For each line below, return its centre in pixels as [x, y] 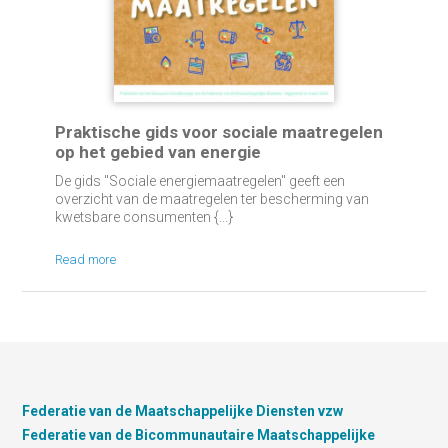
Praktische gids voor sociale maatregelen [218, 132]
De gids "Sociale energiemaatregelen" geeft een [199, 181]
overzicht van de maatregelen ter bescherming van [211, 199]
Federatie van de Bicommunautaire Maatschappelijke [199, 435]
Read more [85, 259]
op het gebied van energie [157, 152]
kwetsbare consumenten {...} [143, 217]
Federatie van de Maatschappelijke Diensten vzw [183, 411]
